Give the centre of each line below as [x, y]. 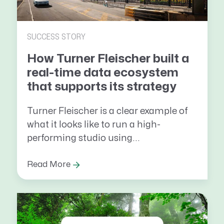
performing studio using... [83, 138]
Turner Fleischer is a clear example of [107, 111]
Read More [48, 165]
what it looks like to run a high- [93, 125]
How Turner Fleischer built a [108, 58]
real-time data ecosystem [102, 72]
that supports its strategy [101, 86]
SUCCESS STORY [56, 37]
